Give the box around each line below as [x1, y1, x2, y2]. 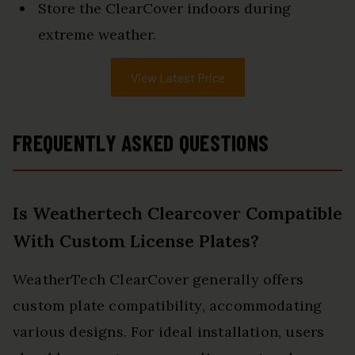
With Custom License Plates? [13, 230, 259, 253]
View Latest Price [130, 70, 225, 86]
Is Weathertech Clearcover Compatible [13, 202, 342, 225]
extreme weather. [38, 25, 156, 44]
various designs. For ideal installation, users [13, 323, 325, 342]
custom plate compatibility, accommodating [13, 296, 323, 315]
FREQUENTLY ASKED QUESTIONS [13, 129, 269, 157]
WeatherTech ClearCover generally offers [13, 270, 304, 289]
